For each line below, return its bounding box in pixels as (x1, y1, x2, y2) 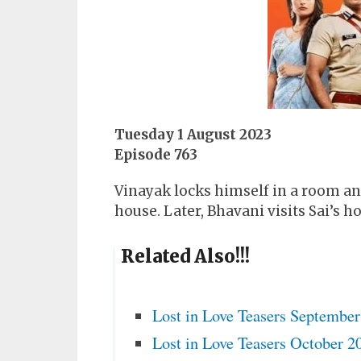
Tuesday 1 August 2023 (114, 126, 272, 143)
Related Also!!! (121, 245, 250, 268)
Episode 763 (114, 146, 197, 164)
